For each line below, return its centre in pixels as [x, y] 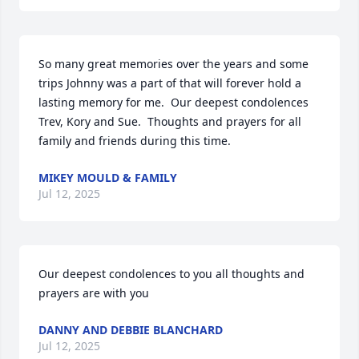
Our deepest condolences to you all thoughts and [171, 274]
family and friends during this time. [135, 141]
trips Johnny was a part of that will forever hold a [170, 83]
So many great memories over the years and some [173, 64]
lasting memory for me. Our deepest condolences [173, 103]
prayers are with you [94, 293]
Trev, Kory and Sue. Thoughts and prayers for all [170, 122]
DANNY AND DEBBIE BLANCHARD [131, 330]
